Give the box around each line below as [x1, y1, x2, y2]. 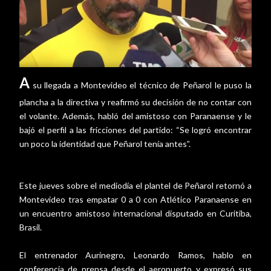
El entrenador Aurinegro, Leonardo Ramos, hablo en [19, 250, 252, 261]
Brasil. [19, 222, 44, 233]
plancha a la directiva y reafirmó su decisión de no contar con [19, 97, 252, 108]
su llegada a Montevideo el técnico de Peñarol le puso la [30, 80, 252, 91]
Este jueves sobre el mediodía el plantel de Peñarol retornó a [19, 180, 252, 191]
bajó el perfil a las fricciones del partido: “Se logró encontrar [19, 125, 252, 135]
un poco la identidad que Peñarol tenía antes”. [19, 139, 191, 149]
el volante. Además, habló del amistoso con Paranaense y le [19, 111, 252, 122]
